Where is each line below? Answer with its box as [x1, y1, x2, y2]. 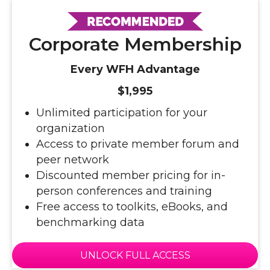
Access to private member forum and [36, 137, 239, 151]
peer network [36, 153, 109, 167]
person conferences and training [36, 184, 212, 198]
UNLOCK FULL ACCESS [80, 250, 190, 262]
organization [36, 122, 105, 136]
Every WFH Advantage [70, 63, 200, 77]
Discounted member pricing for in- [36, 169, 225, 183]
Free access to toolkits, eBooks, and [36, 200, 228, 214]
